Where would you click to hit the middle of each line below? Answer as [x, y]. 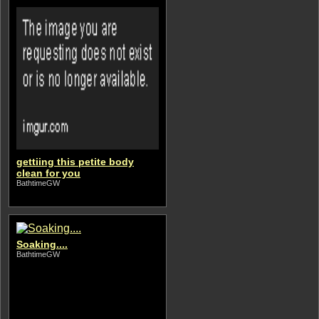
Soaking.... [42, 244]
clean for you [48, 173]
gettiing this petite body [75, 162]
